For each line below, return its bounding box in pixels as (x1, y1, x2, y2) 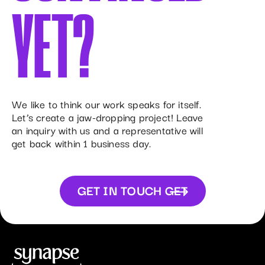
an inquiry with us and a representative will (12, 122, 203, 138)
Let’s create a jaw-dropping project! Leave (12, 109, 203, 125)
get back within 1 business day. (12, 135, 151, 151)
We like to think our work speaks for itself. (12, 96, 201, 112)
